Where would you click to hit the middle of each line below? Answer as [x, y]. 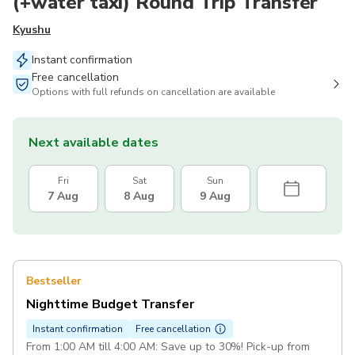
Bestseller [54, 281]
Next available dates [94, 143]
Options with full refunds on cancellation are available [153, 92]
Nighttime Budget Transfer [110, 305]
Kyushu [32, 30]
